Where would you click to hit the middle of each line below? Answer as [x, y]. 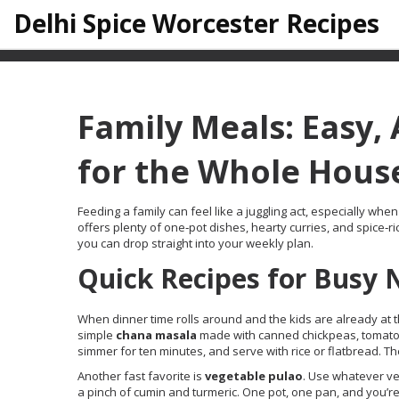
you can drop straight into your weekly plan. [195, 243]
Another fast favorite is [141, 376]
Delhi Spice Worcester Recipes [196, 23]
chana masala [156, 335]
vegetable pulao [254, 376]
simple [97, 335]
